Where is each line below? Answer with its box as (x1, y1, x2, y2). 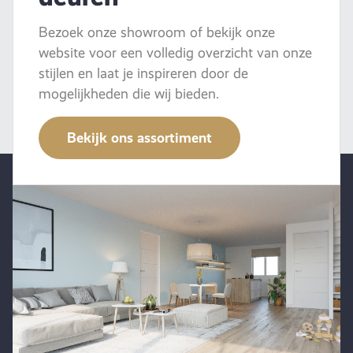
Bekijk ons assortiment (67, 128, 212, 146)
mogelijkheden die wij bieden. (39, 85, 219, 102)
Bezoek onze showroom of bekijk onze (39, 24, 275, 40)
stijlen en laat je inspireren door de (39, 65, 248, 81)
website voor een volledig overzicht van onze (39, 44, 312, 61)
